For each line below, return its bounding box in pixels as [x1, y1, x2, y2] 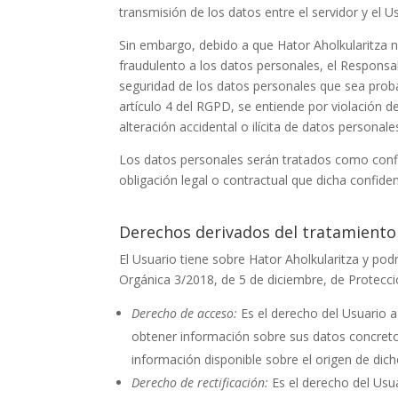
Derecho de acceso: [131, 304, 238, 322]
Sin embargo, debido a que [119, 36, 278, 53]
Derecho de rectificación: [131, 373, 269, 391]
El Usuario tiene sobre [119, 250, 250, 267]
